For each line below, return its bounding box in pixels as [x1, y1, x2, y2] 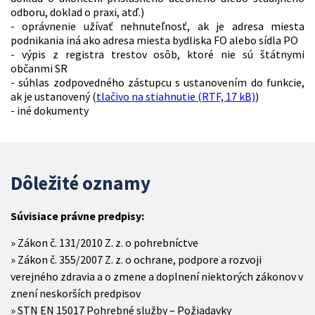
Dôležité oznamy [11, 171, 150, 195]
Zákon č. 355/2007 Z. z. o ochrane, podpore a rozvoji [18, 252, 262, 267]
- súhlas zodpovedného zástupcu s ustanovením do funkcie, [11, 75, 304, 90]
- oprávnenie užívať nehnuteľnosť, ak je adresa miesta [11, 19, 304, 34]
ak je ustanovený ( [11, 89, 96, 104]
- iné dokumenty [11, 103, 89, 118]
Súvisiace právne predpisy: [11, 209, 144, 224]
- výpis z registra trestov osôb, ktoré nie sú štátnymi [11, 47, 304, 62]
